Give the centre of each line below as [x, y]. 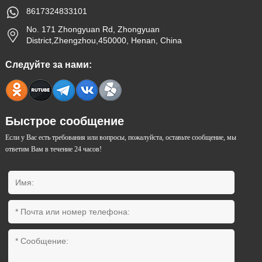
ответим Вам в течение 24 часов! [53, 149]
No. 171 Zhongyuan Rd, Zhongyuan [93, 30]
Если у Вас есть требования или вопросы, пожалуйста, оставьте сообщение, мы [120, 138]
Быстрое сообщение [64, 121]
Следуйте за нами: [48, 64]
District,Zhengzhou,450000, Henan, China [104, 41]
